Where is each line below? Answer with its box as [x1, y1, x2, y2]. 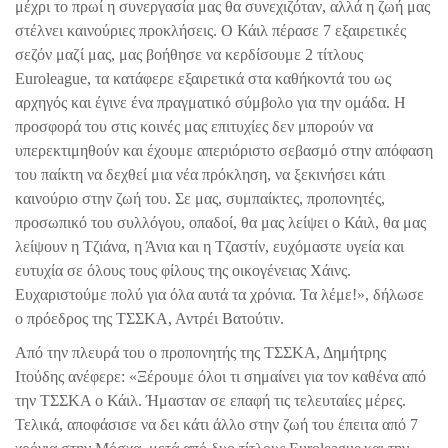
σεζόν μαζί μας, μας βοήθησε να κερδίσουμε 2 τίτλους [15, 45, 363, 63]
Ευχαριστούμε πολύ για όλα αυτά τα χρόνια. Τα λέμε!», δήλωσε [15, 285, 424, 303]
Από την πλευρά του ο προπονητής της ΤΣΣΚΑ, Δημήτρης [15, 343, 386, 361]
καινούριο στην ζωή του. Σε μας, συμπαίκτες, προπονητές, [15, 189, 385, 207]
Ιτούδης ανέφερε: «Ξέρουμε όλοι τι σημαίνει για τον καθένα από [15, 367, 426, 385]
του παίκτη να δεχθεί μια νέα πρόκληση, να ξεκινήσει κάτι [15, 165, 385, 183]
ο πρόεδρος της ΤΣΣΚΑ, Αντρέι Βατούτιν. [15, 309, 284, 327]
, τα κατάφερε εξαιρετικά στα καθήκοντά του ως [87, 69, 391, 87]
